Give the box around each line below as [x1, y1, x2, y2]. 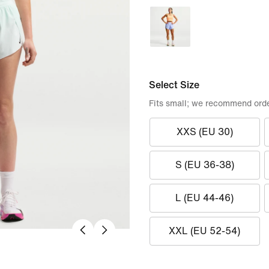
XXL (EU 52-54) [169, 226, 241, 236]
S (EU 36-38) [175, 160, 234, 170]
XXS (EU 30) [176, 127, 233, 137]
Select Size [149, 80, 199, 90]
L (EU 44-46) [175, 193, 234, 203]
